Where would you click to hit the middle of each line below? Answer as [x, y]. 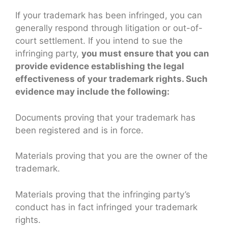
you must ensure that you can [145, 54]
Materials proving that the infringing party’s [103, 194]
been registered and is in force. [79, 130]
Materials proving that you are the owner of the [111, 156]
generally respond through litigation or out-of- [109, 28]
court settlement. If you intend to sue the [99, 41]
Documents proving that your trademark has [105, 117]
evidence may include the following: [92, 92]
